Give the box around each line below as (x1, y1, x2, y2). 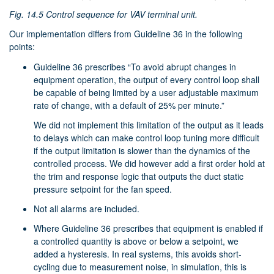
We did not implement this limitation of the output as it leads (34, 118, 264, 131)
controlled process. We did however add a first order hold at (34, 157, 265, 169)
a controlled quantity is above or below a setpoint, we (34, 235, 239, 248)
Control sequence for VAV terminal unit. (46, 8, 198, 21)
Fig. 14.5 (9, 8, 46, 21)
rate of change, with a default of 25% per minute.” (34, 98, 224, 111)
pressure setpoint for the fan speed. (34, 182, 172, 195)
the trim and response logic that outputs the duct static (34, 169, 243, 182)
